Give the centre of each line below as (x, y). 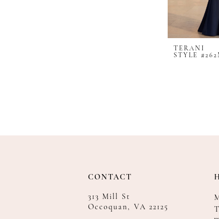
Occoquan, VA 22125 (129, 208)
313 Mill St (109, 197)
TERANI (189, 49)
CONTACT (110, 178)
